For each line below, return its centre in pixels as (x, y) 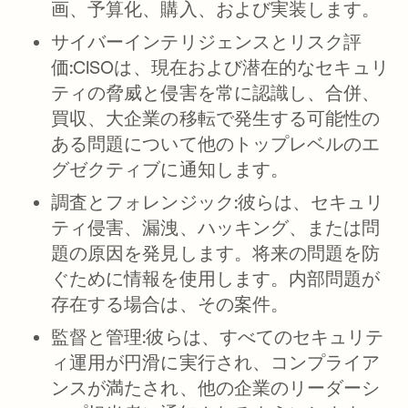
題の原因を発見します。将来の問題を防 (216, 252)
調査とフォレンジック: (144, 201)
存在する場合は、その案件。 (170, 303)
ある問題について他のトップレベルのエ (216, 143)
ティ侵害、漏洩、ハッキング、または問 (216, 227)
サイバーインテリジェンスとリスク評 (207, 41)
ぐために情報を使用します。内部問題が (216, 278)
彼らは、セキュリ (311, 201)
